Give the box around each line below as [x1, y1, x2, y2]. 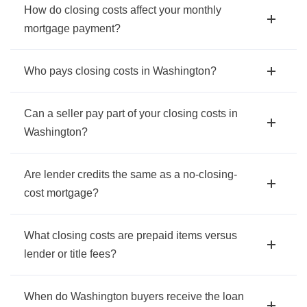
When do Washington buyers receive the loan [24, 291, 244, 303]
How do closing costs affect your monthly [24, 4, 221, 16]
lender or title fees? [24, 248, 116, 260]
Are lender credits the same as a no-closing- [24, 169, 237, 181]
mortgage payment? [24, 23, 121, 35]
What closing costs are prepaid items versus [24, 230, 237, 242]
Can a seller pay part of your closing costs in [24, 108, 238, 120]
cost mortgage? [24, 187, 99, 199]
